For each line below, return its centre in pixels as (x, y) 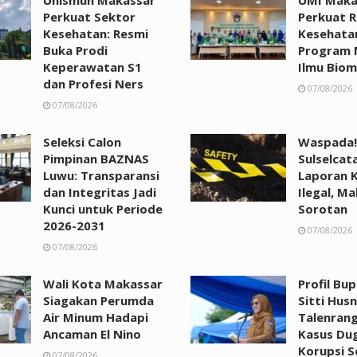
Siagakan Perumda (98, 300)
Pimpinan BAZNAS (96, 158)
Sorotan (323, 208)
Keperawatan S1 (92, 67)
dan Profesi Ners (93, 83)
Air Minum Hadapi (96, 317)
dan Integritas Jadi (100, 192)
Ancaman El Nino (92, 333)
